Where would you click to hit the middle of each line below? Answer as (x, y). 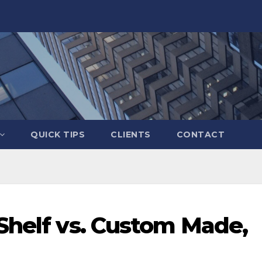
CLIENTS (131, 135)
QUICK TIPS (58, 135)
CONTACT (200, 135)
